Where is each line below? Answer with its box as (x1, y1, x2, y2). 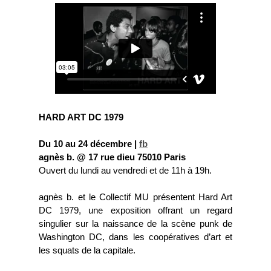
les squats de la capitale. (39, 246, 135, 255)
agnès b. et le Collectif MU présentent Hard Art (39, 192, 232, 202)
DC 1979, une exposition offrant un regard (39, 206, 232, 215)
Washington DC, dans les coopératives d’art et (39, 232, 232, 242)
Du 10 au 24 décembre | (39, 139, 139, 149)
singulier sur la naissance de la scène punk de (39, 219, 232, 229)
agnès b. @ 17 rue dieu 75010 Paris (39, 152, 186, 162)
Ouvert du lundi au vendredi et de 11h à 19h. (39, 166, 212, 175)
